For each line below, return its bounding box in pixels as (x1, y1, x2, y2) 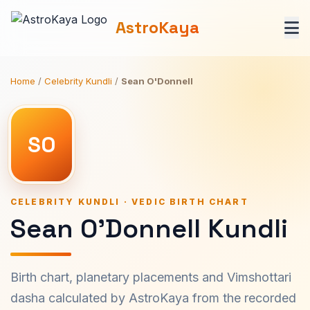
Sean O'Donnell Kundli (10, 212, 288, 245)
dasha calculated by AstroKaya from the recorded (10, 291, 296, 305)
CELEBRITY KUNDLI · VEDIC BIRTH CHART (10, 197, 248, 207)
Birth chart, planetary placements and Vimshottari (10, 270, 291, 284)
